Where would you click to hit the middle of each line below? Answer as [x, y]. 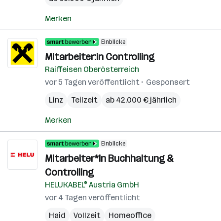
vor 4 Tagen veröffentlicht [92, 198]
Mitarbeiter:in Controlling [100, 57]
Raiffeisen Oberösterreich [92, 69]
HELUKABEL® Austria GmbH [92, 185]
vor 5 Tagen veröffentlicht [92, 82]
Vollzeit [87, 215]
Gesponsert [168, 82]
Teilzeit [84, 100]
